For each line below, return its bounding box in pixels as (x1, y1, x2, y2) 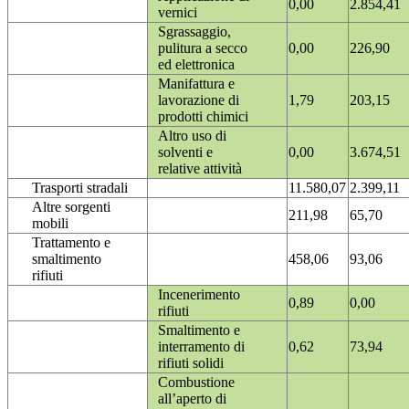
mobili (32, 215, 68, 232)
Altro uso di (158, 128, 226, 144)
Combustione (158, 374, 235, 391)
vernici (158, 5, 197, 21)
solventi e (158, 144, 213, 161)
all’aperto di (158, 391, 226, 407)
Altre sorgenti (32, 199, 110, 215)
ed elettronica (158, 57, 235, 73)
